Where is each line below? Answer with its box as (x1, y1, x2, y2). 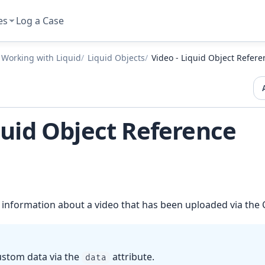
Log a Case (16, 14, 64, 27)
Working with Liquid (1, 52, 81, 63)
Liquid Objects (88, 52, 145, 63)
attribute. (110, 250, 154, 263)
